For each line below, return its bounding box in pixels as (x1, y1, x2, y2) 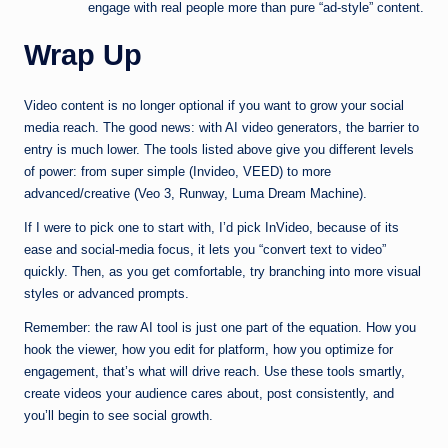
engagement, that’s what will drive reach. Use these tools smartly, (24, 363, 405, 379)
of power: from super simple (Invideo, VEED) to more (24, 163, 331, 179)
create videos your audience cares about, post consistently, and (24, 385, 394, 401)
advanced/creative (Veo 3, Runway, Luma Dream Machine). (24, 185, 367, 201)
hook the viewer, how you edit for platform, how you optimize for (24, 341, 393, 357)
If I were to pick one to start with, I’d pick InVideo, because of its (24, 219, 399, 235)
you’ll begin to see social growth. (24, 407, 213, 423)
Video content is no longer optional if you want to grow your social (24, 97, 404, 113)
